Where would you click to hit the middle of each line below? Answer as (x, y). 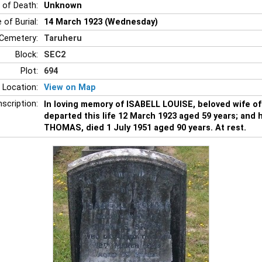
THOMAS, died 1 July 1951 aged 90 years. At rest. (145, 127)
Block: (27, 54)
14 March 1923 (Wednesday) (101, 22)
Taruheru (63, 38)
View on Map (70, 87)
